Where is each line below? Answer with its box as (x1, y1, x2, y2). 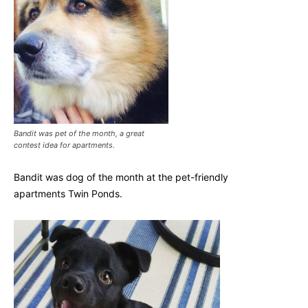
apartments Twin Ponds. (14, 188, 122, 200)
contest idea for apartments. (14, 140, 115, 151)
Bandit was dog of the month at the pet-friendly (14, 171, 228, 184)
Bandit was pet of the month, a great (14, 129, 144, 139)
